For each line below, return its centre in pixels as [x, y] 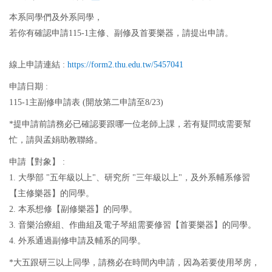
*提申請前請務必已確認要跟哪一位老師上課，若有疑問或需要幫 [130, 124]
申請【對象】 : [38, 162]
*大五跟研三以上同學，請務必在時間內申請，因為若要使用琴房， [134, 263]
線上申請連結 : [38, 65]
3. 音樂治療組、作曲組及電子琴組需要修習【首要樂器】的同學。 [133, 225]
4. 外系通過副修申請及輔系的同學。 [77, 241]
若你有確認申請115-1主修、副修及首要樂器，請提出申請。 [121, 33]
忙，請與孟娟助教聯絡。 [56, 140]
